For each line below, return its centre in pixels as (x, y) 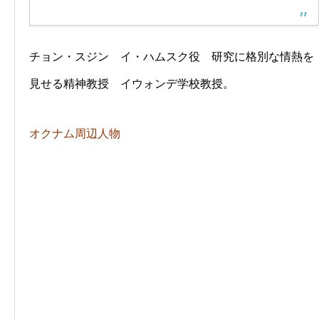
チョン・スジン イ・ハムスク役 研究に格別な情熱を (172, 57)
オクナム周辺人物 (75, 134)
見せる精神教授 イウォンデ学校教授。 (132, 84)
